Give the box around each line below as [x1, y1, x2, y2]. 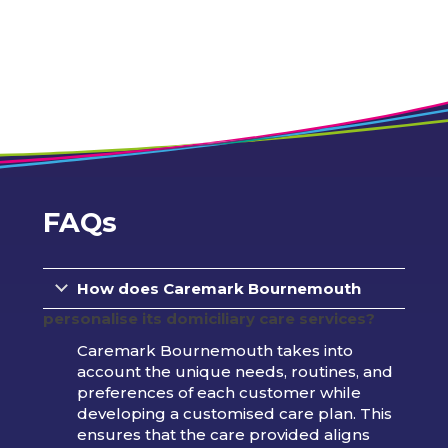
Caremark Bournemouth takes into [76, 340, 353, 360]
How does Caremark [76, 278, 248, 298]
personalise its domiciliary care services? [42, 308, 375, 328]
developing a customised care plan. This [76, 403, 392, 423]
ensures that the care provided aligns [76, 424, 370, 444]
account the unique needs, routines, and [76, 361, 393, 381]
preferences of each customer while [76, 382, 361, 402]
